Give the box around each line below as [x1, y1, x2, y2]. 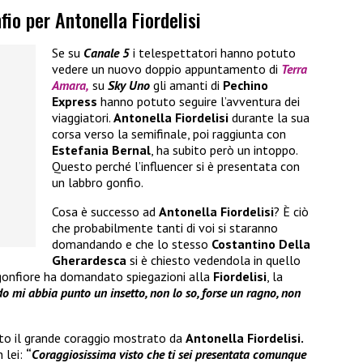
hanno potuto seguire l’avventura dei [97, 93, 300, 110]
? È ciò [274, 203, 309, 220]
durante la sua [232, 109, 310, 126]
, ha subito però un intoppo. [151, 142, 297, 159]
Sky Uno [108, 77, 150, 94]
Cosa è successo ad [52, 203, 159, 220]
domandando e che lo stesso [52, 236, 211, 253]
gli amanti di [150, 77, 223, 94]
